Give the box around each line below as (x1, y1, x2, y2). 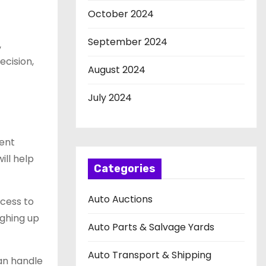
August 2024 (88, 63, 145, 77)
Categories (94, 162, 156, 175)
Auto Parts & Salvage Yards (88, 220, 214, 234)
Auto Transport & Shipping (88, 248, 211, 262)
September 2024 (88, 35, 167, 49)
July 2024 (88, 91, 132, 104)
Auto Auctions (88, 192, 153, 206)
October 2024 (88, 7, 154, 21)
